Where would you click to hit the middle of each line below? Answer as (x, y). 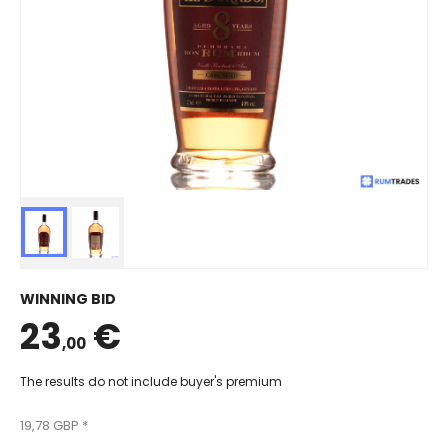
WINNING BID (68, 299)
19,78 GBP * (54, 426)
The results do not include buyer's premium (151, 382)
